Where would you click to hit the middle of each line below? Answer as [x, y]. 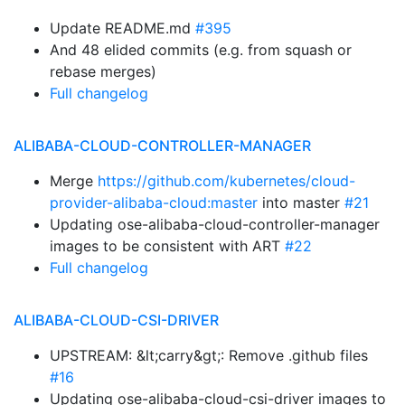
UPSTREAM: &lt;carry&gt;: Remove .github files [209, 355]
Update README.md [122, 28]
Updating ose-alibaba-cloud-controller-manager [215, 224]
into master [301, 202]
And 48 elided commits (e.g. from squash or [201, 50]
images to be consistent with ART [167, 246]
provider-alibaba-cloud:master [154, 202]
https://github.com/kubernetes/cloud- [226, 181]
